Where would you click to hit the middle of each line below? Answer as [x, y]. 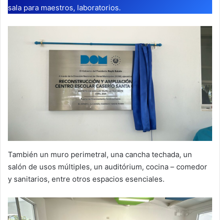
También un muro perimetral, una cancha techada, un [100, 154]
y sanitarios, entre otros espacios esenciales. [86, 179]
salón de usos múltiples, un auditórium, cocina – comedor [108, 166]
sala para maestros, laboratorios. [64, 7]
